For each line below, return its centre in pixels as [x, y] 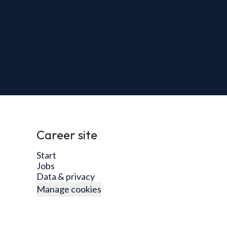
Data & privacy [66, 176]
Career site [67, 135]
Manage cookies [69, 189]
